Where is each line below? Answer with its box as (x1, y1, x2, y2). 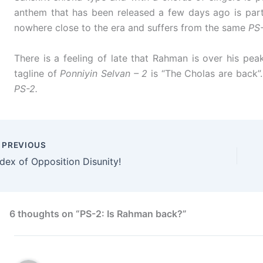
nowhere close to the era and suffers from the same (14, 22, 248, 34)
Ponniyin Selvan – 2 (60, 67, 148, 79)
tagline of (14, 67, 60, 79)
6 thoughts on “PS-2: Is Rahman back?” (9, 208, 187, 220)
